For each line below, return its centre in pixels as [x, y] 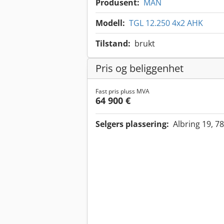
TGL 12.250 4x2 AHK [166, 23]
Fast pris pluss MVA [122, 91]
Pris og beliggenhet [139, 68]
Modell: [110, 23]
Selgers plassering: [132, 124]
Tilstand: [113, 44]
